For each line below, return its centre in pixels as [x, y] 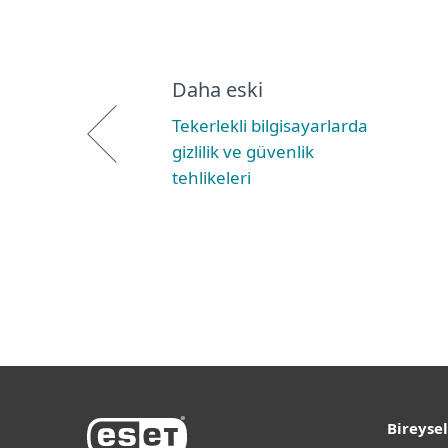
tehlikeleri [211, 177]
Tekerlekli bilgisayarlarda [270, 125]
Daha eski [217, 89]
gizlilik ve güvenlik [243, 151]
